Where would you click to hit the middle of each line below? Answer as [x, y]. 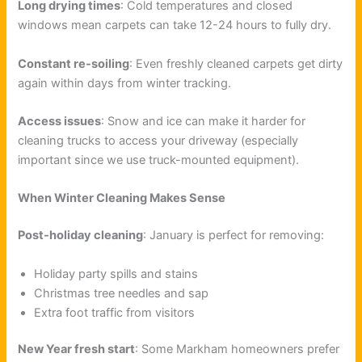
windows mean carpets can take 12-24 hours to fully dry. [175, 25]
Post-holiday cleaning [81, 236]
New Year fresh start [77, 349]
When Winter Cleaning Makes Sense [122, 198]
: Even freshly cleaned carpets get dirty [236, 63]
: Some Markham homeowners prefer [238, 349]
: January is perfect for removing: [234, 236]
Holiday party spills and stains [116, 274]
